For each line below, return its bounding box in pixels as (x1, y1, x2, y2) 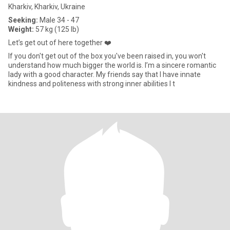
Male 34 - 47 (38, 16, 79, 24)
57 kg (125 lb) (34, 25, 79, 33)
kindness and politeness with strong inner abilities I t (8, 80, 175, 88)
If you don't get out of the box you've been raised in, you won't (8, 52, 206, 60)
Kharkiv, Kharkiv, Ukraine (8, 3, 85, 11)
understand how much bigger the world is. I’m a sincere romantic (8, 61, 145, 69)
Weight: (8, 25, 34, 33)
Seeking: (8, 16, 38, 24)
